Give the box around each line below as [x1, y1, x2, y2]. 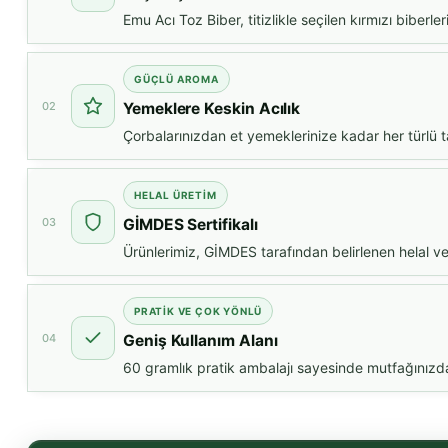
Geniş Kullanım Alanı [123, 331, 278, 351]
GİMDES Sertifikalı [123, 215, 258, 235]
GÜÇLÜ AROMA [134, 73, 219, 86]
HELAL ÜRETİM [134, 189, 217, 202]
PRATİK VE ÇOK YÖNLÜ [134, 305, 263, 318]
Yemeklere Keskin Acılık [123, 99, 301, 119]
